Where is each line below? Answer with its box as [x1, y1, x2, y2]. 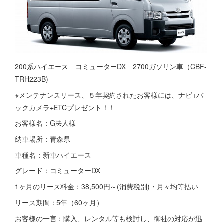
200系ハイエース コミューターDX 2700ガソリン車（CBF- [15, 61, 207, 71]
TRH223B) [15, 74, 48, 84]
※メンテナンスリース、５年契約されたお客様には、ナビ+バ [15, 90, 203, 100]
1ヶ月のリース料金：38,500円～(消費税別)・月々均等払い [15, 181, 198, 191]
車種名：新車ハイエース [15, 150, 91, 160]
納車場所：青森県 [15, 134, 70, 144]
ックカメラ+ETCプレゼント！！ [15, 102, 115, 112]
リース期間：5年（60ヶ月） [15, 197, 103, 207]
